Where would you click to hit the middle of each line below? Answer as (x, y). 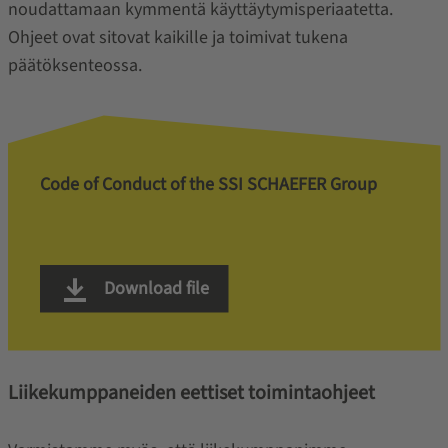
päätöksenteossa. (74, 65)
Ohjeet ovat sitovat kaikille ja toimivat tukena (177, 37)
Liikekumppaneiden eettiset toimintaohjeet (191, 392)
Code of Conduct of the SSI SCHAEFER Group (208, 184)
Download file (154, 288)
